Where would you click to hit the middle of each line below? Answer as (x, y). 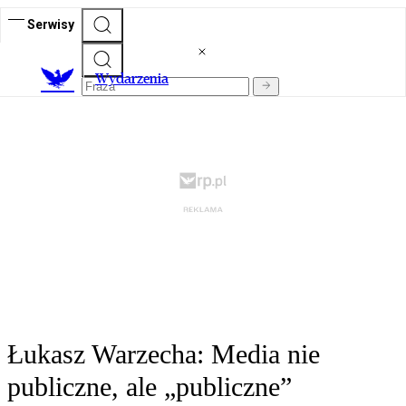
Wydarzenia (132, 79)
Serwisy (51, 24)
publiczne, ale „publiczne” (150, 387)
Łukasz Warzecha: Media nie (164, 354)
